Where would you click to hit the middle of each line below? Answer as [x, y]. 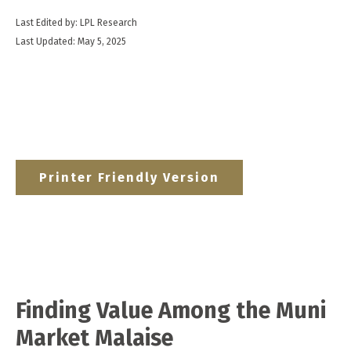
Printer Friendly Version [129, 177]
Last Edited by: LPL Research [76, 23]
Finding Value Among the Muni [171, 311]
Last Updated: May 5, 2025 [71, 42]
